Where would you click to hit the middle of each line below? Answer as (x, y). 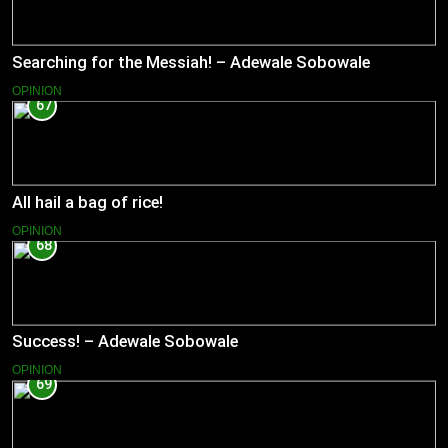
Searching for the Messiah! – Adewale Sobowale (191, 62)
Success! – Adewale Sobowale (125, 342)
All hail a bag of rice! (87, 202)
